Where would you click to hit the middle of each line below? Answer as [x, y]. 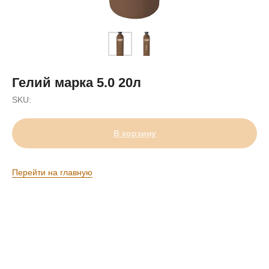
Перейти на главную [52, 172]
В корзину [134, 133]
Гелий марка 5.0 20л [77, 83]
